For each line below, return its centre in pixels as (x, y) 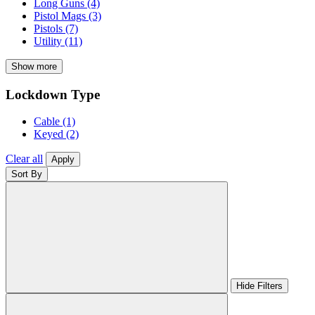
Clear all (24, 159)
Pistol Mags (61, 16)
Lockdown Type (53, 94)
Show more (34, 67)
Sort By (27, 174)
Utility (49, 41)
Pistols (50, 29)
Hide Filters (259, 286)
